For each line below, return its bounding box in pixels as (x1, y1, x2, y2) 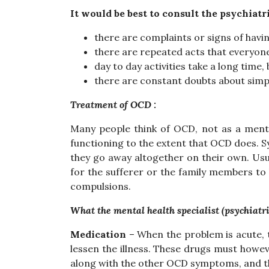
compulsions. (70, 180, 131, 192)
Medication (70, 228, 126, 240)
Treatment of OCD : (70, 98, 156, 110)
